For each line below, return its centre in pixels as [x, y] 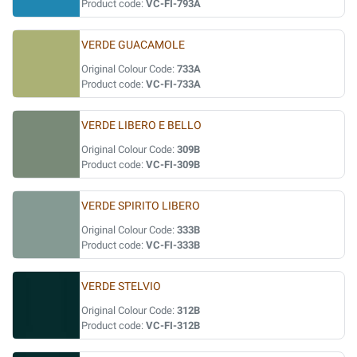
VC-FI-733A [173, 84]
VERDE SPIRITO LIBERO [141, 206]
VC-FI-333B [173, 245]
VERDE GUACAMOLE [133, 45]
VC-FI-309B [173, 165]
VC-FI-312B [173, 326]
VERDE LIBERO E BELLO [141, 126]
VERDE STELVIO [121, 286]
